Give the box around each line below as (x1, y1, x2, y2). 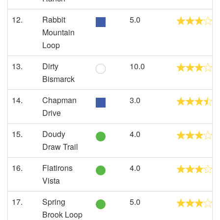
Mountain (42, 27, 75, 38)
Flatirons (42, 162, 73, 173)
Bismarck (42, 73, 75, 84)
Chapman (42, 94, 77, 106)
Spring (42, 196, 65, 207)
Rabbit (42, 14, 65, 25)
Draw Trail (42, 141, 78, 152)
